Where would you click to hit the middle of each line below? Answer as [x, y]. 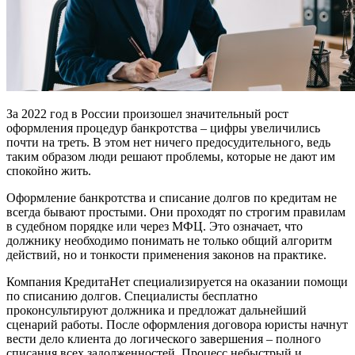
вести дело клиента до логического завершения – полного [164, 339]
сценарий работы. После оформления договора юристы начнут [177, 325]
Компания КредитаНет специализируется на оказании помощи [177, 282]
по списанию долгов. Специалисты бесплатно [132, 296]
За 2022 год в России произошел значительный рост [147, 114]
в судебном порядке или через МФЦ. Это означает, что [155, 227]
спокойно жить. [49, 171]
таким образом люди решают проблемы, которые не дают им [171, 157]
